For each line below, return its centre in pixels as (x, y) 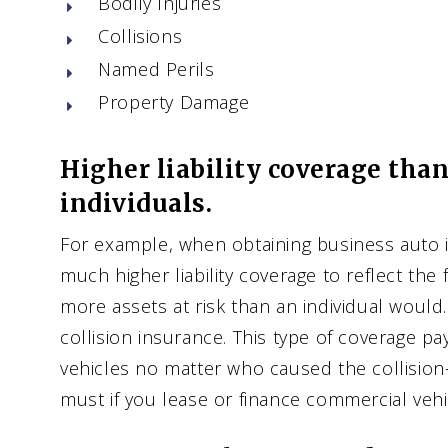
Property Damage (174, 101)
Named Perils (156, 68)
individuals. (136, 203)
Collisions (140, 35)
